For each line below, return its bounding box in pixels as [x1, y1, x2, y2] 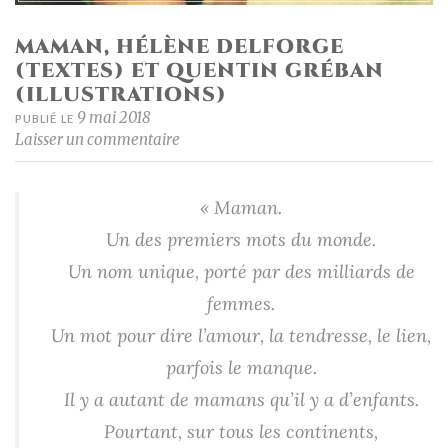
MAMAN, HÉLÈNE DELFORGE [15, 32, 344, 60]
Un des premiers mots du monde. [106, 227, 376, 251]
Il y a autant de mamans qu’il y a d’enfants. [63, 387, 419, 411]
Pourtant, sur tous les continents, [104, 419, 378, 443]
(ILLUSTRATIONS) [15, 80, 227, 108]
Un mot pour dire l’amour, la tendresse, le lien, [51, 323, 431, 347]
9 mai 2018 [76, 107, 150, 127]
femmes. [207, 291, 275, 315]
